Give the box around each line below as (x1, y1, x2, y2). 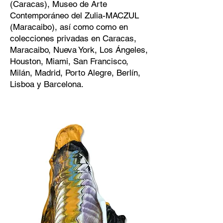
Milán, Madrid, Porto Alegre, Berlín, (10, 68, 140, 78)
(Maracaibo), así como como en (10, 22, 128, 32)
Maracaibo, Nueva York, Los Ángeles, (10, 45, 148, 55)
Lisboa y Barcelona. (10, 79, 84, 89)
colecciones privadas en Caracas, (10, 33, 136, 43)
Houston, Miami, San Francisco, (10, 56, 128, 66)
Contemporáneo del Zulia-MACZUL (10, 10, 139, 20)
